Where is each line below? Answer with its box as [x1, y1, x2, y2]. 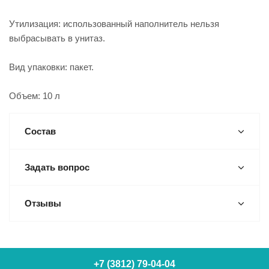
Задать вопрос [25, 162, 89, 172]
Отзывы [25, 198, 61, 208]
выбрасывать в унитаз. [9, 33, 105, 43]
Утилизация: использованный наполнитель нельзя [9, 19, 219, 29]
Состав [25, 126, 56, 136]
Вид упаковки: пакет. [9, 62, 94, 72]
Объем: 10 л [9, 91, 60, 101]
